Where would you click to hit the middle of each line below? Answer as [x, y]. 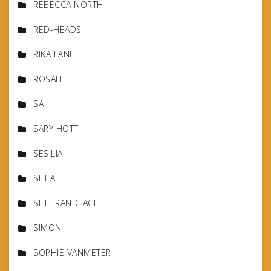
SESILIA [48, 154]
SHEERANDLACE [66, 203]
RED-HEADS [57, 30]
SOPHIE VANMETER [72, 253]
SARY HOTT [56, 129]
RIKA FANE [54, 54]
